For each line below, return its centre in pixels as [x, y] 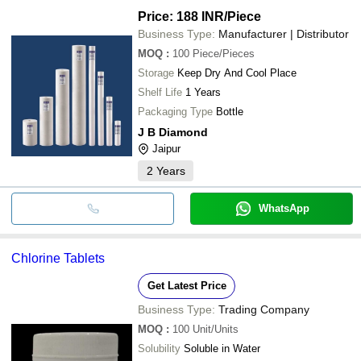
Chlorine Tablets [58, 258]
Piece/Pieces [224, 53]
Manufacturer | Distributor [284, 33]
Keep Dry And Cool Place [237, 73]
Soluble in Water [222, 348]
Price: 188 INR [181, 16]
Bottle [230, 111]
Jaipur [166, 148]
